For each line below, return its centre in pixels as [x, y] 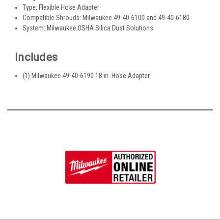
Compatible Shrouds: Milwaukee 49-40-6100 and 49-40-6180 [106, 17]
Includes [36, 57]
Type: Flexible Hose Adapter [61, 7]
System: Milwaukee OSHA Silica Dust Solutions [88, 28]
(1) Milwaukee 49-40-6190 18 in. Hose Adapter [86, 75]
